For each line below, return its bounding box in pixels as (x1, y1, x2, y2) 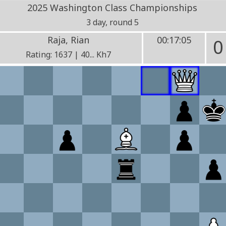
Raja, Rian (47, 34, 89, 46)
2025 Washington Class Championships (27, 2, 198, 14)
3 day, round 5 (86, 17, 139, 28)
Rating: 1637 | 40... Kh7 (25, 49, 111, 60)
